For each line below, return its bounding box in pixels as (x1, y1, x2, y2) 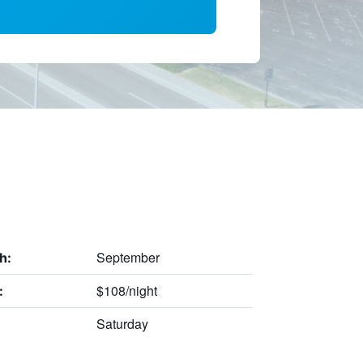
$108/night (96, 280, 157, 300)
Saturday (96, 314, 148, 333)
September (96, 247, 160, 267)
